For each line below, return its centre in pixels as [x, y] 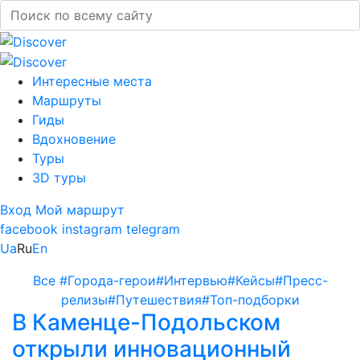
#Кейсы [251, 281]
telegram [153, 229]
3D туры [59, 178]
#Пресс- [301, 281]
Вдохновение [74, 139]
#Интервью [191, 281]
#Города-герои [107, 281]
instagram [92, 229]
